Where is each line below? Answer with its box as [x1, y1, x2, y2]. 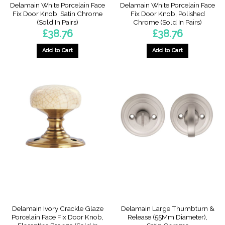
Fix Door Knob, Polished [130, 10, 205, 18]
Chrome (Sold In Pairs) [133, 18, 202, 27]
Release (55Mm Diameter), [128, 212, 207, 221]
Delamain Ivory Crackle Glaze [12, 204, 103, 212]
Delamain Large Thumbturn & [121, 204, 214, 212]
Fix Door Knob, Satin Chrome [13, 10, 102, 18]
